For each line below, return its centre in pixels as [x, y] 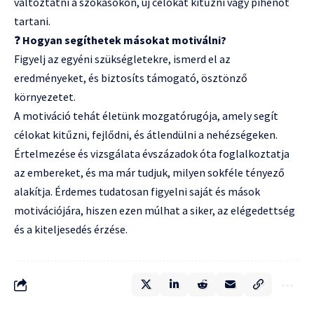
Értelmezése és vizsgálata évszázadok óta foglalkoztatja [152, 153]
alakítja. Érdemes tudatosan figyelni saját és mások [137, 191]
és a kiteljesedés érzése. [71, 229]
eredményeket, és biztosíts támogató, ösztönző [131, 77]
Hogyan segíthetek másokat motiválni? [124, 40]
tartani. [32, 21]
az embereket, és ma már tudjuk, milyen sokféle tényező [149, 172]
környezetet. [45, 96]
